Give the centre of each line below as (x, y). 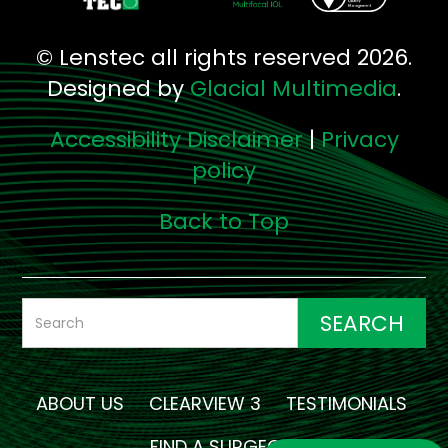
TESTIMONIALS (346, 404)
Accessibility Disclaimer (176, 140)
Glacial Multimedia (293, 89)
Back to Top (224, 222)
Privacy (359, 140)
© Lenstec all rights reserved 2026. (224, 58)
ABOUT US (80, 404)
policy (224, 171)
